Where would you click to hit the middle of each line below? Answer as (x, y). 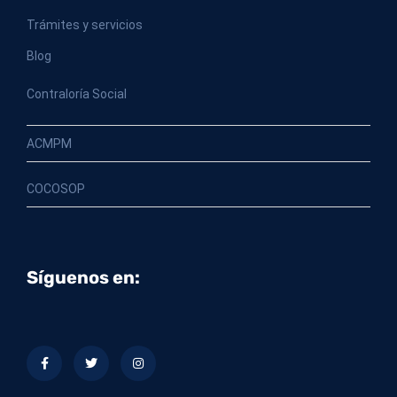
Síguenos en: (83, 278)
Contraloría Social (77, 94)
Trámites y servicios (85, 25)
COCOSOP (56, 189)
